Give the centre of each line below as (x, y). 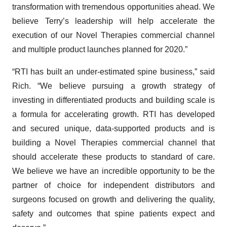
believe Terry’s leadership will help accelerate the (113, 21)
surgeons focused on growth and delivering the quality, (113, 199)
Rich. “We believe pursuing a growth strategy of (113, 86)
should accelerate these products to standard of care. (113, 157)
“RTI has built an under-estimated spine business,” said (113, 72)
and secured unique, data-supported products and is (113, 128)
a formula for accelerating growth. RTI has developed (113, 114)
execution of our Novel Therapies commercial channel (113, 35)
